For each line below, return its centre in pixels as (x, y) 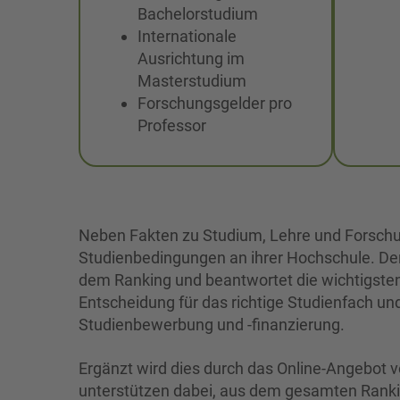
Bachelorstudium (198, 13)
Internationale (187, 36)
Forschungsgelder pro (215, 103)
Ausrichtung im (191, 58)
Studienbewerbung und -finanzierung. (212, 324)
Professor (172, 125)
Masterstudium (192, 80)
